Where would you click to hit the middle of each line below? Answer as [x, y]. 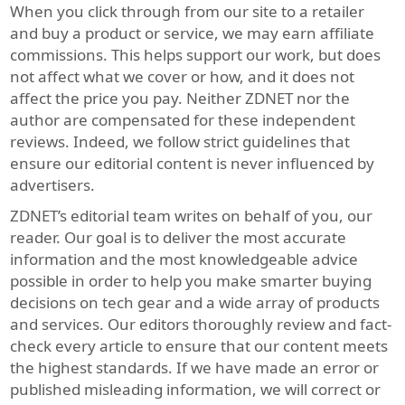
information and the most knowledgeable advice [184, 259]
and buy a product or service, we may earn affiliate [193, 33]
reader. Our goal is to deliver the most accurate [179, 238]
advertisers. [53, 185]
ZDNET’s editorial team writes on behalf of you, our [192, 216]
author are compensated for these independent [183, 120]
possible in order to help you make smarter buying [191, 281]
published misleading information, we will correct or [196, 390]
